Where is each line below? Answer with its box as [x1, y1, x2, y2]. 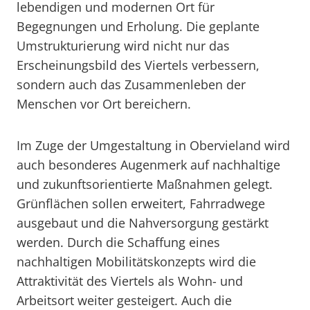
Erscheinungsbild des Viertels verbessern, [17, 57, 259, 73]
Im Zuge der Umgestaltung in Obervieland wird [17, 137, 290, 154]
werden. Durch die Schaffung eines [17, 234, 220, 250]
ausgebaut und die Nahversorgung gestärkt [17, 215, 268, 231]
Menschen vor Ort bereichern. [17, 95, 191, 112]
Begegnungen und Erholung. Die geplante [17, 18, 259, 35]
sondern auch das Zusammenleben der [17, 76, 246, 93]
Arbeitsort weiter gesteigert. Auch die [17, 292, 232, 309]
